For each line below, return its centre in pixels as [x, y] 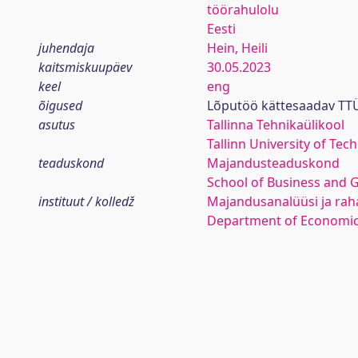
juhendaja [66, 48]
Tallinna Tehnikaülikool [275, 125]
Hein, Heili [237, 48]
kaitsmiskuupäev [85, 67]
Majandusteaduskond [273, 163]
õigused [60, 105]
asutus [57, 125]
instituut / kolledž [86, 201]
